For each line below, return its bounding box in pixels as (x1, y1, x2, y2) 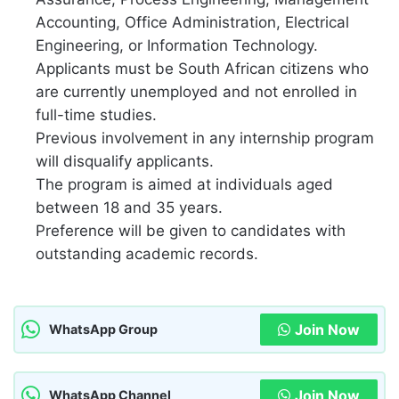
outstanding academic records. (36, 245, 258, 264)
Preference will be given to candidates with (36, 222, 346, 240)
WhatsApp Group (49, 322, 158, 338)
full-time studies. (36, 106, 157, 125)
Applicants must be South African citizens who (36, 60, 369, 78)
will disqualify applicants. (36, 152, 214, 171)
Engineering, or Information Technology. (36, 37, 318, 55)
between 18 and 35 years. (36, 199, 223, 217)
